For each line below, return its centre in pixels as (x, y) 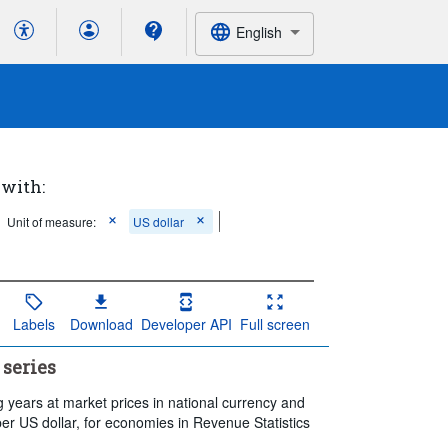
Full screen (274, 323)
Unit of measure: (52, 221)
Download (101, 323)
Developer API (186, 323)
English (258, 31)
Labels (33, 323)
